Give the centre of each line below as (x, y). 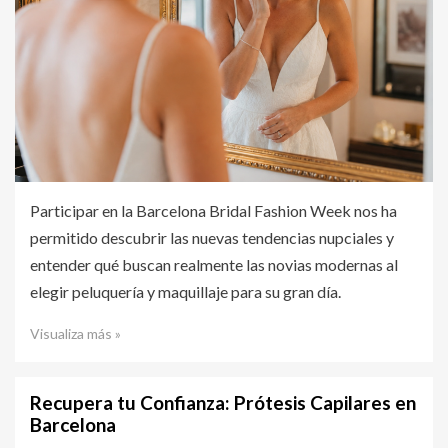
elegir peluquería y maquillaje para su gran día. (185, 291)
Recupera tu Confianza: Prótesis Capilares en (223, 402)
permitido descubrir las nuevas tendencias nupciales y (212, 237)
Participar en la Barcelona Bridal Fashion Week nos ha (213, 210)
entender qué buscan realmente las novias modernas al (214, 264)
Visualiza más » (75, 333)
